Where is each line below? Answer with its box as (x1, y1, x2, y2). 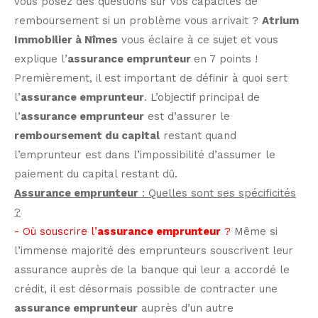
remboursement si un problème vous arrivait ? (14, 13, 262, 27)
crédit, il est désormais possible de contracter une (14, 282, 278, 295)
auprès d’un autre (138, 301, 234, 314)
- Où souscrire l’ (14, 224, 97, 238)
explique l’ (14, 52, 67, 65)
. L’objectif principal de (144, 90, 260, 104)
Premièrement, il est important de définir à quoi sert (14, 71, 287, 84)
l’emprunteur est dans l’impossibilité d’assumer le (14, 148, 275, 161)
